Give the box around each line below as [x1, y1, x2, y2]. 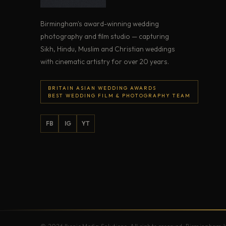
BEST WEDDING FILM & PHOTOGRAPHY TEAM [48, 92, 191, 99]
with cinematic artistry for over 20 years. [40, 57, 169, 67]
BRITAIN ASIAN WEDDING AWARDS [48, 85, 156, 91]
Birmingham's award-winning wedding [40, 19, 159, 29]
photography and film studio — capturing [40, 32, 169, 41]
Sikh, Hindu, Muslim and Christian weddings [40, 44, 175, 54]
